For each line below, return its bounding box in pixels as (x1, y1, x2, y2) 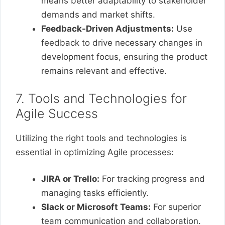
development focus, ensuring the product (41, 52, 207, 62)
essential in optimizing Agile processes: (16, 147, 174, 157)
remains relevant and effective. (41, 66, 167, 76)
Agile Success (16, 105, 98, 121)
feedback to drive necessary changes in (41, 38, 202, 48)
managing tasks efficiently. (41, 188, 149, 198)
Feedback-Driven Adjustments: (41, 24, 174, 34)
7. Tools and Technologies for (16, 90, 187, 106)
